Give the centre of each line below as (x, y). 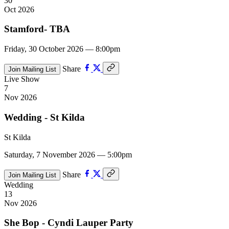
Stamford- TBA (37, 29)
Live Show (22, 79)
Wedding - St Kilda (44, 117)
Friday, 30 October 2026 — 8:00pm (62, 49)
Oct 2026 (19, 9)
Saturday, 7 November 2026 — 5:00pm (68, 154)
